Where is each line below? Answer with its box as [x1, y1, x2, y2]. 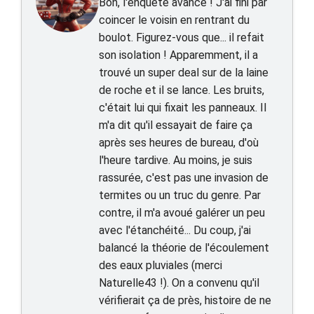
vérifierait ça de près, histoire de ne [99, 294, 271, 307]
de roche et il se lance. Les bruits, [99, 83, 264, 97]
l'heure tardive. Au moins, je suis [99, 153, 252, 167]
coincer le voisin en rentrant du [99, 13, 250, 27]
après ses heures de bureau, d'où [99, 136, 259, 149]
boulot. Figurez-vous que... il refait [99, 31, 264, 44]
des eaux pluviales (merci [99, 259, 222, 272]
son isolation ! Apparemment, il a [99, 48, 258, 62]
